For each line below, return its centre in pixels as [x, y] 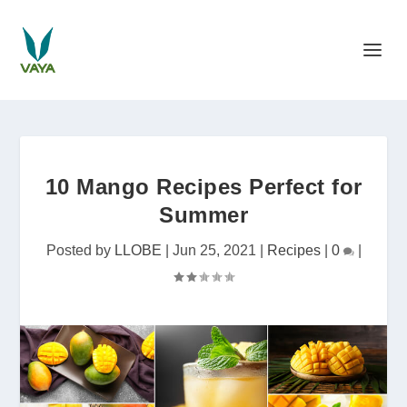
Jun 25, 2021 [214, 250]
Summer [203, 215]
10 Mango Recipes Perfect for [203, 187]
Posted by [80, 250]
